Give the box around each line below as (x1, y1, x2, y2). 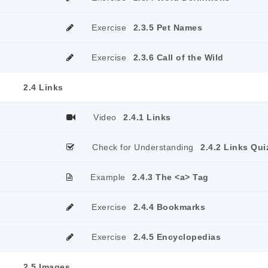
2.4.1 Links (123, 112, 171, 122)
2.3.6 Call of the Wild (133, 53, 224, 62)
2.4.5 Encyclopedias (133, 232, 221, 242)
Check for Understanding (92, 142, 194, 152)
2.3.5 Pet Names (133, 23, 202, 32)
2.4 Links (23, 83, 63, 92)
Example (90, 172, 126, 182)
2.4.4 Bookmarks (133, 202, 205, 212)
